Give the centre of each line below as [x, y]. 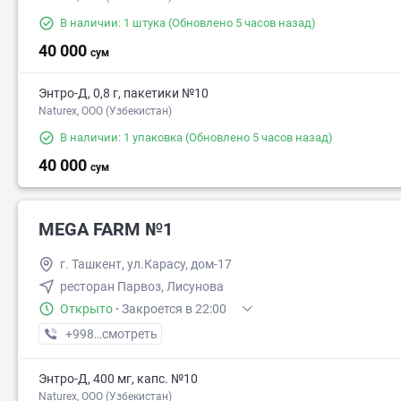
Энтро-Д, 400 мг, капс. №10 [118, 379]
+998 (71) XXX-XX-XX [125, 334]
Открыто [86, 309]
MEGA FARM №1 [106, 230]
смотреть [130, 334]
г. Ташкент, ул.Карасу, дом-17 [146, 264]
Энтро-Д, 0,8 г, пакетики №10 [124, 94]
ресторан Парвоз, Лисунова [142, 287]
